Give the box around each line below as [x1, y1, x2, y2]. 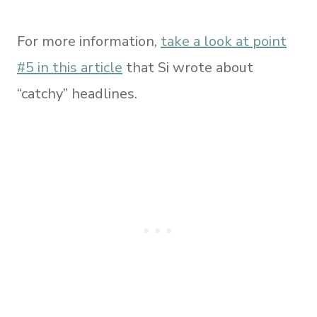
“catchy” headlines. [17, 84, 137, 103]
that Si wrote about [122, 58, 253, 77]
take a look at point [161, 32, 287, 51]
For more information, [17, 32, 161, 51]
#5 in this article [17, 58, 122, 77]
